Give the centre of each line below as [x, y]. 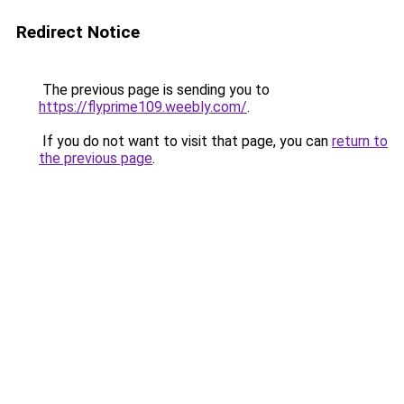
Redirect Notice [78, 32]
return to [360, 141]
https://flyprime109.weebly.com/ [143, 107]
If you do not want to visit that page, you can [185, 141]
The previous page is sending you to [154, 90]
